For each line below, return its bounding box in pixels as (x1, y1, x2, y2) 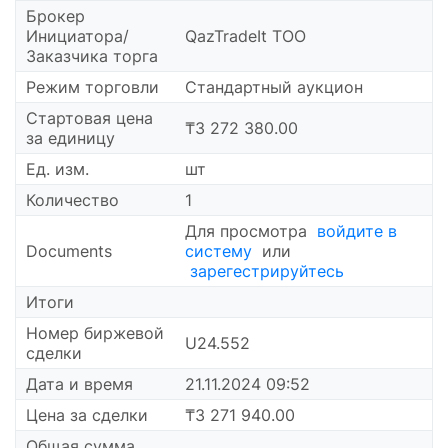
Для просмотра (185, 221, 312, 241)
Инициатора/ (26, 26, 129, 46)
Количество (26, 190, 119, 210)
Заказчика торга (26, 46, 158, 66)
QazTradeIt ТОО (185, 26, 306, 46)
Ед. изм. (26, 159, 89, 179)
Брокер (26, 6, 85, 26)
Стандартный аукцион (185, 77, 363, 97)
